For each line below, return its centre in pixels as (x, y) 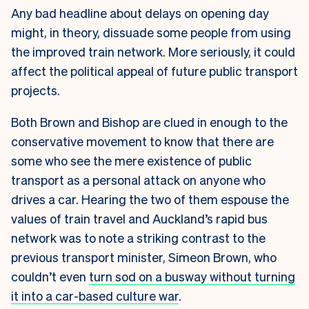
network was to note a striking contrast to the (138, 238)
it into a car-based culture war (95, 296)
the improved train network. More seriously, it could (153, 52)
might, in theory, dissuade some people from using (151, 32)
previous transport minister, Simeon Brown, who (144, 257)
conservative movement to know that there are (142, 141)
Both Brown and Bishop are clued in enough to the (149, 122)
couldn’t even (50, 277)
